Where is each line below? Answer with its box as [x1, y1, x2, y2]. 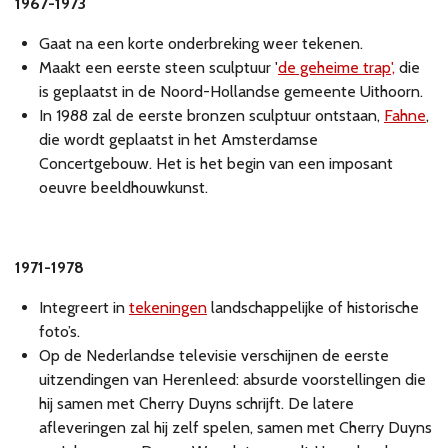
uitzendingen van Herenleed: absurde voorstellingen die [39, 370, 426, 390]
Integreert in [39, 298, 129, 318]
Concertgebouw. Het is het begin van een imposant [39, 154, 393, 174]
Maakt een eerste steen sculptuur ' [39, 58, 278, 78]
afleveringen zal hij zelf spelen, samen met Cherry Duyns [39, 418, 432, 438]
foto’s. [39, 322, 80, 342]
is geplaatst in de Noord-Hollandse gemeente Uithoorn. [39, 82, 423, 102]
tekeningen [129, 298, 207, 318]
